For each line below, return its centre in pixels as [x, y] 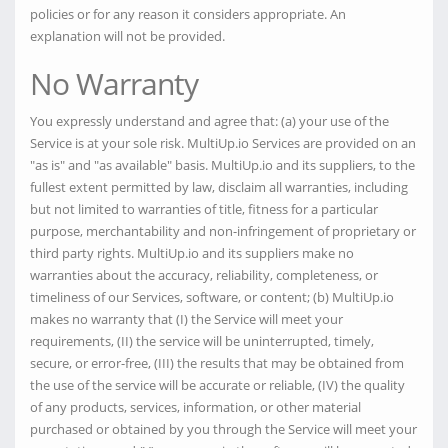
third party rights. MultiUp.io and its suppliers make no [192, 253]
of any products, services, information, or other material [195, 407]
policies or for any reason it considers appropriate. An [188, 14]
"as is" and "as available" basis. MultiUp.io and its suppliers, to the [222, 165]
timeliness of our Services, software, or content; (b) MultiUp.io [212, 297]
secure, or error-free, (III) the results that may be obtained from [217, 363]
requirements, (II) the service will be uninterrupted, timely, [202, 341]
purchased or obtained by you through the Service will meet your [223, 429]
